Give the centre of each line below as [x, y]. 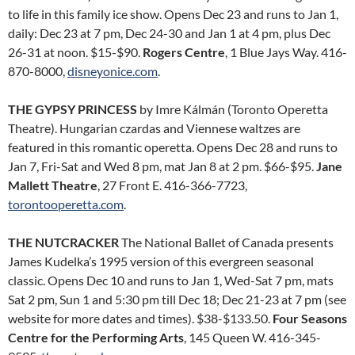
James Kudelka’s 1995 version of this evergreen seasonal [161, 261]
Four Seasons [310, 318]
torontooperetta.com [66, 204]
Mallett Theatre [53, 185]
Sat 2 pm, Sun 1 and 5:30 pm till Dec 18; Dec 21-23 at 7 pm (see [177, 299]
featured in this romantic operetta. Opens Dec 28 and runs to [173, 147]
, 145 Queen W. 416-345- [252, 337]
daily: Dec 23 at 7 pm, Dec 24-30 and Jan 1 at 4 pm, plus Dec [169, 33]
